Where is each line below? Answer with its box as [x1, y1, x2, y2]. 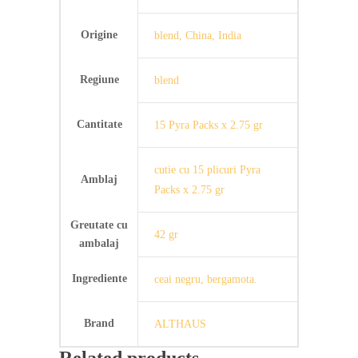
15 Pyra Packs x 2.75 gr [154, 118, 263, 131]
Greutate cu [70, 218, 128, 231]
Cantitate [76, 117, 122, 130]
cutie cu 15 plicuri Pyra [154, 163, 261, 176]
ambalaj [79, 237, 119, 249]
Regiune [79, 73, 119, 86]
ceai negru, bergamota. [154, 272, 257, 285]
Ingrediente [71, 272, 127, 284]
